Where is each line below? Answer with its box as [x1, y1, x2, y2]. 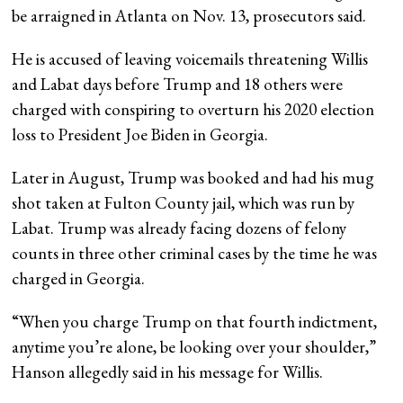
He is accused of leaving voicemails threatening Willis [12, 47, 369, 70]
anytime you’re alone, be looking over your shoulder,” [12, 335, 377, 358]
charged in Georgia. [12, 266, 146, 290]
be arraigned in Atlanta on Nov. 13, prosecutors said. [12, 4, 367, 27]
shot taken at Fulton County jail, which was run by [12, 191, 355, 214]
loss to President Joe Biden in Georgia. [12, 122, 269, 146]
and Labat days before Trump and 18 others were [12, 72, 344, 95]
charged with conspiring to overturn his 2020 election [12, 97, 375, 121]
